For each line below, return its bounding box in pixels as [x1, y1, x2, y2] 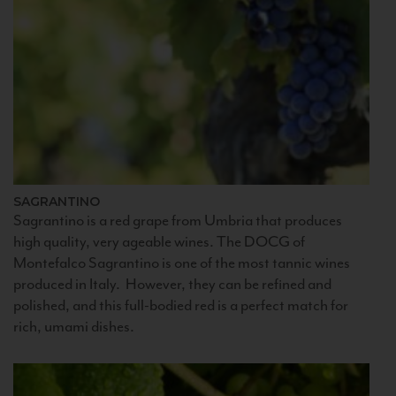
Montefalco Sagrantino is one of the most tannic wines [13, 253, 350, 273]
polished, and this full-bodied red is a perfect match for [13, 295, 348, 316]
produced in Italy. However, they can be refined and [13, 274, 331, 294]
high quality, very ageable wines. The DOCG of [13, 232, 305, 252]
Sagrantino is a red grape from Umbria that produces [13, 210, 342, 231]
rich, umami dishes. [13, 316, 134, 337]
